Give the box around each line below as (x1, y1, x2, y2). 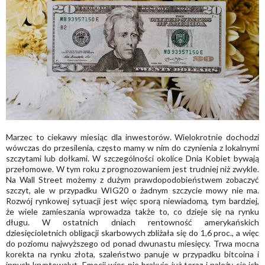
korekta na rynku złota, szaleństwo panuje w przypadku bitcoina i (6, 249, 259, 260)
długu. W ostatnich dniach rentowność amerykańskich (6, 217, 259, 228)
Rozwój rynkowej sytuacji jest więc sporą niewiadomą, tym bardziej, (6, 196, 259, 206)
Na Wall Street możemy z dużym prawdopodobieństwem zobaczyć (6, 174, 259, 185)
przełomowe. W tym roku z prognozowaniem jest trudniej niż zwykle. (6, 164, 259, 174)
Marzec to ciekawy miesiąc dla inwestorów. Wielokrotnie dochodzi (6, 132, 259, 143)
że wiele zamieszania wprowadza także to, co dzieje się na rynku (6, 206, 259, 217)
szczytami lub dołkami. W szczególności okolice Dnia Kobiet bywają (6, 153, 259, 164)
